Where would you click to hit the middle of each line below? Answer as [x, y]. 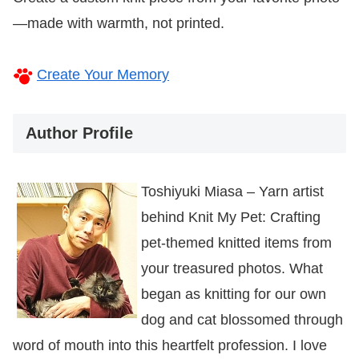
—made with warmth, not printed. [119, 23]
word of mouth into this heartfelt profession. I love [170, 346]
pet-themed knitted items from [236, 243]
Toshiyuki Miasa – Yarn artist [232, 192]
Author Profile [79, 133]
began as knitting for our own [234, 294]
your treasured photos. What [232, 269]
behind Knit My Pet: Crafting [231, 218]
